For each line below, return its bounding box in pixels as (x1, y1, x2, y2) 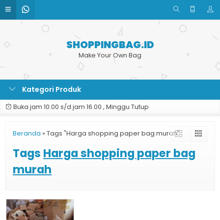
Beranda (13, 129, 41, 137)
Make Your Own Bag (79, 51, 141, 59)
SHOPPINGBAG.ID (66, 38, 154, 52)
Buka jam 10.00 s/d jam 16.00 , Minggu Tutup (12, 103, 149, 111)
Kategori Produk (21, 84, 81, 94)
